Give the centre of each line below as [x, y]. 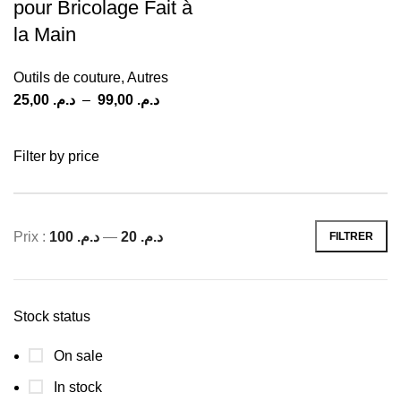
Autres [148, 77]
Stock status [52, 316]
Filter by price [56, 156]
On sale [77, 356]
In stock [76, 387]
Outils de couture [67, 77]
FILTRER [351, 236]
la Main [45, 34]
